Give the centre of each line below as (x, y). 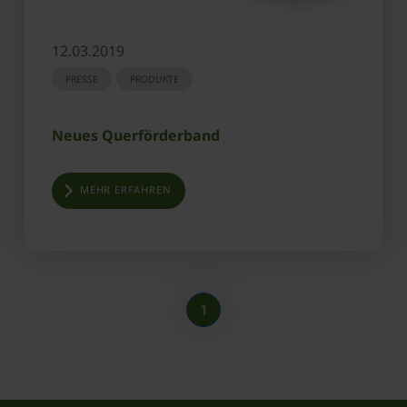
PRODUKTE (154, 79)
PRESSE (82, 79)
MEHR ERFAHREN (126, 189)
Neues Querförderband (136, 135)
